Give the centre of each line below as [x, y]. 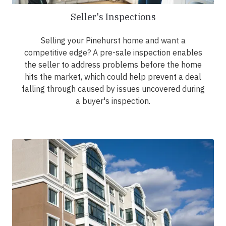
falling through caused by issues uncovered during [113, 89]
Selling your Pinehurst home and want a [113, 41]
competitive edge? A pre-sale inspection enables [113, 53]
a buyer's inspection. [113, 101]
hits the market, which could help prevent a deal [113, 77]
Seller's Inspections [113, 17]
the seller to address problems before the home [113, 65]
